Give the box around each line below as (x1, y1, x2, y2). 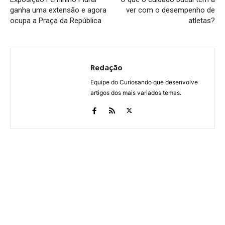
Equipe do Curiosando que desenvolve (90, 78, 198, 86)
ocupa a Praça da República (10, 16, 101, 25)
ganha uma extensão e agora (10, 5, 106, 15)
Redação (90, 62, 123, 72)
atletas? (188, 16, 215, 25)
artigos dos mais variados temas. (90, 88, 181, 96)
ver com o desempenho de (126, 5, 215, 15)
